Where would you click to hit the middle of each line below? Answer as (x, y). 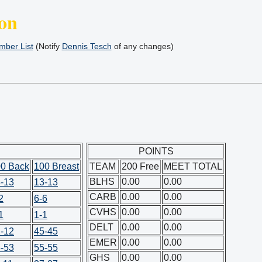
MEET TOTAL (193, 166)
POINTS (156, 151)
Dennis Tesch (87, 46)
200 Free (140, 166)
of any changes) (142, 46)
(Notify (47, 46)
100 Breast (56, 166)
